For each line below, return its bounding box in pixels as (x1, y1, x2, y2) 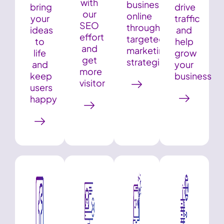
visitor (79, 76, 105, 88)
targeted (126, 32, 165, 44)
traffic (174, 12, 200, 24)
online (126, 9, 152, 21)
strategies (126, 55, 170, 67)
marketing (126, 44, 170, 56)
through (126, 21, 160, 33)
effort (79, 30, 104, 42)
